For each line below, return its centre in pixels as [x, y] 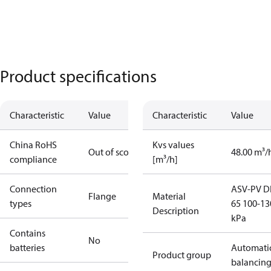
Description [176, 211]
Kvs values [173, 145]
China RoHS [33, 145]
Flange [102, 196]
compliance [33, 159]
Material [169, 196]
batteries [27, 247]
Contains [28, 233]
